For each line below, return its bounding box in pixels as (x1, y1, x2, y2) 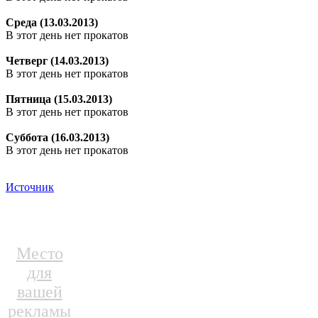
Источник (6, 181, 54, 194)
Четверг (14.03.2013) (6, 55, 109, 67)
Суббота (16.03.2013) (6, 131, 109, 144)
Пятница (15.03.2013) (6, 93, 112, 106)
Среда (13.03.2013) (6, 16, 98, 29)
